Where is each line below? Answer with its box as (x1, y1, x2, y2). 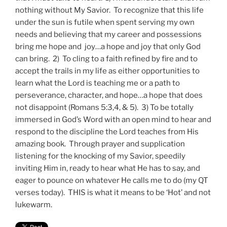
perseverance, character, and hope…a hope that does (15, 90, 203, 100)
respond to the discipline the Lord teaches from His (15, 127, 199, 136)
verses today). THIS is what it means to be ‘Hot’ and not (15, 187, 211, 197)
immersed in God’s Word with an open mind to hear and (15, 115, 211, 124)
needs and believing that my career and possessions (15, 29, 202, 39)
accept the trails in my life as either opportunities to (15, 66, 200, 75)
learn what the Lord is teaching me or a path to (15, 78, 180, 88)
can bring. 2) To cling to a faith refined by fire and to (15, 54, 198, 63)
